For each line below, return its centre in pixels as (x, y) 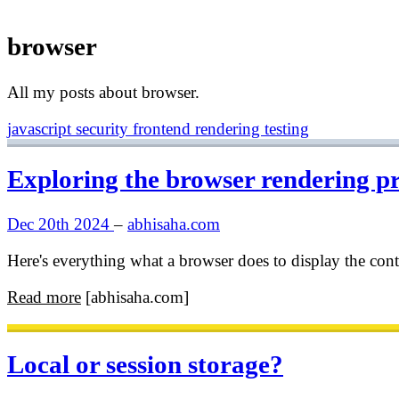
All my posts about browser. (103, 92)
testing (287, 128)
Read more (44, 297)
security (104, 128)
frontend (164, 128)
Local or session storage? (145, 364)
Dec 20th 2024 (61, 224)
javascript (41, 128)
